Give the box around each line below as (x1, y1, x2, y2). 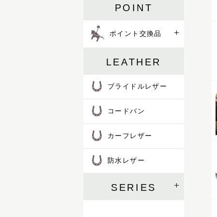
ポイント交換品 (109, 30, 162, 37)
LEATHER (106, 57, 162, 67)
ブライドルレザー (108, 82, 168, 90)
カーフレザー (108, 132, 153, 139)
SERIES (111, 182, 156, 193)
